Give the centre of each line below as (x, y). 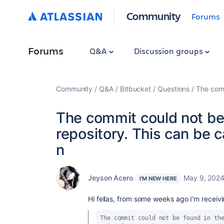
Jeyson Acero (110, 178)
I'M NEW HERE (158, 178)
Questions (174, 89)
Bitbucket (135, 89)
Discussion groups (169, 51)
